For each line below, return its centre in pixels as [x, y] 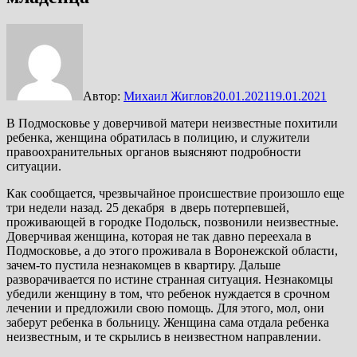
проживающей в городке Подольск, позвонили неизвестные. [173, 222]
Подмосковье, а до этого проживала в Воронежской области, [172, 250]
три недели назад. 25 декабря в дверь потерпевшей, [148, 207]
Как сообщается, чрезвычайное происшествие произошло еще [175, 193]
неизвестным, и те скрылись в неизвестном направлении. [164, 336]
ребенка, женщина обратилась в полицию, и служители [158, 137]
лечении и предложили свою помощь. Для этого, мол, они [165, 308]
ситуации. [34, 166]
